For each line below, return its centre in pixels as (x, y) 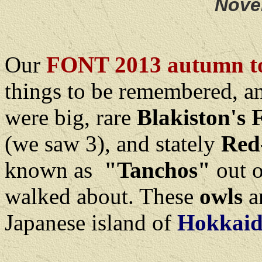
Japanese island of (91, 223)
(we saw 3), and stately (110, 144)
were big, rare (71, 117)
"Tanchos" (157, 170)
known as (54, 170)
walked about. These (102, 196)
